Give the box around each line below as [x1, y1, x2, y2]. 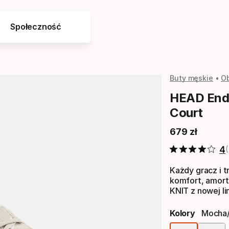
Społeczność [10, 21, 62, 32]
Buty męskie [170, 74, 214, 82]
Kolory [170, 208, 195, 218]
